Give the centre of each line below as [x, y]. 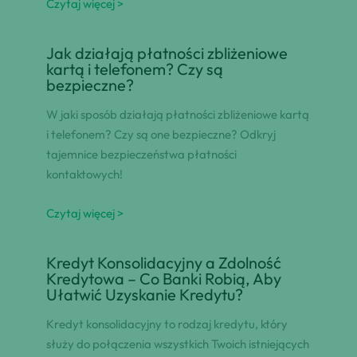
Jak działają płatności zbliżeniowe [167, 53]
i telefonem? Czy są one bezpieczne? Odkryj [161, 135]
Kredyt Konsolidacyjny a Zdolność [163, 263]
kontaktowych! [84, 175]
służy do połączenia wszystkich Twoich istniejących [177, 344]
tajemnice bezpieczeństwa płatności [141, 155]
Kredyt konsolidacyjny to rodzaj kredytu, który [167, 324]
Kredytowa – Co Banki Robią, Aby [163, 279]
